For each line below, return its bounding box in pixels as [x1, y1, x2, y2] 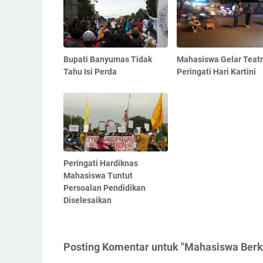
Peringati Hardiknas [63, 159, 138, 168]
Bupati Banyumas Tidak [63, 55, 152, 65]
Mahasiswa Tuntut [63, 171, 133, 181]
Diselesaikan [63, 195, 112, 205]
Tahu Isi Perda [63, 67, 117, 77]
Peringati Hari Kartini [176, 67, 256, 77]
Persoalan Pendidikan [63, 183, 146, 193]
